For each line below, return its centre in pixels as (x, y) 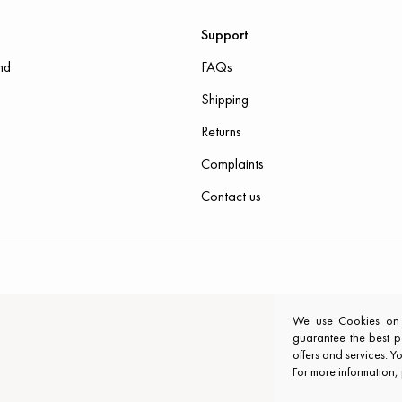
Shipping (225, 99)
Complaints (232, 164)
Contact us (231, 196)
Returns (221, 131)
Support (225, 35)
